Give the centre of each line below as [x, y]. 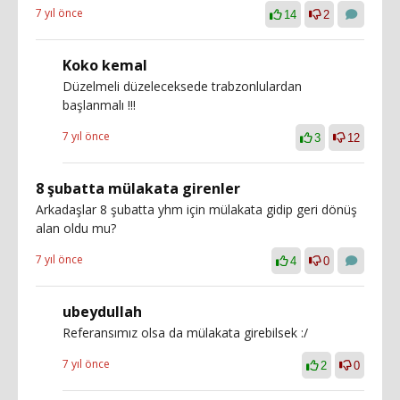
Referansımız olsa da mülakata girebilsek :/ [185, 332]
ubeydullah [102, 311]
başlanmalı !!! [99, 104]
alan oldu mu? [76, 228]
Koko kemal [105, 65]
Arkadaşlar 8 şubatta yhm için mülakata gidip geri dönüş [196, 209]
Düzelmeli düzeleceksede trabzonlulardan [182, 86]
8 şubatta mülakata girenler [138, 188]
